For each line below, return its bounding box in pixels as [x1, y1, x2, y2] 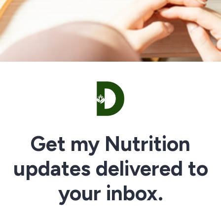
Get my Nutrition [31, 131, 190, 157]
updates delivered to [13, 156, 208, 182]
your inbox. [58, 181, 163, 206]
